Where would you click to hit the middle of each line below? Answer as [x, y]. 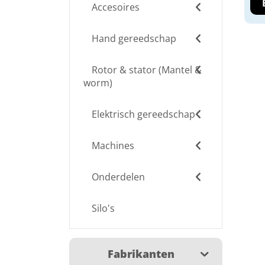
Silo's [103, 209]
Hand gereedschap [134, 39]
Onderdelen [118, 177]
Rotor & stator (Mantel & [147, 70]
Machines [113, 146]
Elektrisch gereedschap [143, 114]
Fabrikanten [141, 254]
